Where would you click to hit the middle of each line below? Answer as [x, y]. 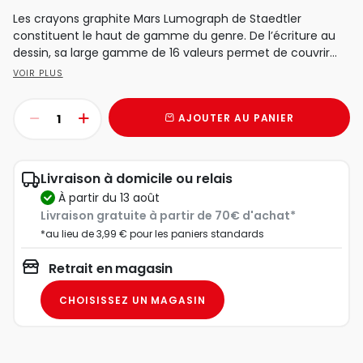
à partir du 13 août [113, 197]
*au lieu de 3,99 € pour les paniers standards [152, 234]
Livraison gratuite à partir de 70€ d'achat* [168, 216]
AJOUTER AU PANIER [236, 117]
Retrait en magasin [111, 269]
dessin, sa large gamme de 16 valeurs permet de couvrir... [175, 53]
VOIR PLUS [38, 74]
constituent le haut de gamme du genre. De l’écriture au [174, 36]
